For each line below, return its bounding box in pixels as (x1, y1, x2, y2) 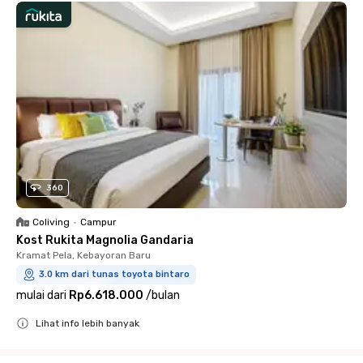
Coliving (32, 216, 70, 228)
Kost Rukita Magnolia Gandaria (16, 233, 194, 247)
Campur (80, 216, 117, 228)
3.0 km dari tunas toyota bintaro (39, 269, 190, 280)
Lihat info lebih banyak (36, 318, 139, 329)
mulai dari (16, 288, 66, 302)
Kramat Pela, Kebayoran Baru (16, 250, 151, 261)
